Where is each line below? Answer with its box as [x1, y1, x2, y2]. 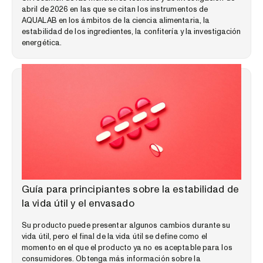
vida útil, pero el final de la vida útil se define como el [22, 231, 207, 242]
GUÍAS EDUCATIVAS [22, 171, 92, 181]
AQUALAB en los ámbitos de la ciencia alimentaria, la [22, 15, 210, 26]
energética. [22, 37, 62, 48]
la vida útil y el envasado [22, 196, 134, 210]
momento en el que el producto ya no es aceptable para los [22, 242, 232, 253]
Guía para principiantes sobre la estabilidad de [22, 182, 239, 196]
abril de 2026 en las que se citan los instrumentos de [22, 4, 208, 15]
